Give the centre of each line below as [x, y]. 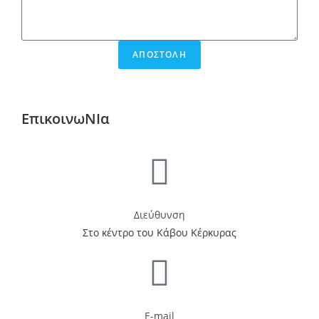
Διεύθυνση [159, 215]
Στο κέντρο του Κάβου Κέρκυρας [159, 232]
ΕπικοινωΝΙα [66, 119]
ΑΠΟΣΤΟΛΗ [159, 54]
